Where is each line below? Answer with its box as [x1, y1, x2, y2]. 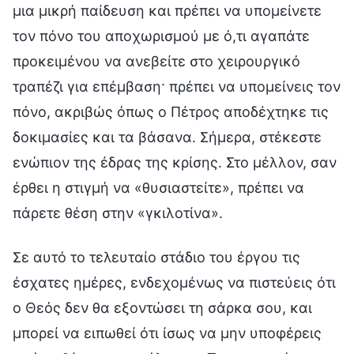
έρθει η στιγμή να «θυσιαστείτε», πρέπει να [13, 179, 304, 196]
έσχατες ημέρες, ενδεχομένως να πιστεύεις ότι [13, 273, 336, 291]
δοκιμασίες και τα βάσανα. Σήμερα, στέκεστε [13, 128, 322, 145]
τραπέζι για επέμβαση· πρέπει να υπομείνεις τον [13, 77, 341, 95]
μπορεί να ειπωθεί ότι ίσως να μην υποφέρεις [13, 324, 322, 341]
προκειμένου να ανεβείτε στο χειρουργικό [13, 52, 300, 70]
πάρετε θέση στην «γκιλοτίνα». [13, 204, 223, 221]
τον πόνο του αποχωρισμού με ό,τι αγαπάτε [13, 27, 310, 44]
